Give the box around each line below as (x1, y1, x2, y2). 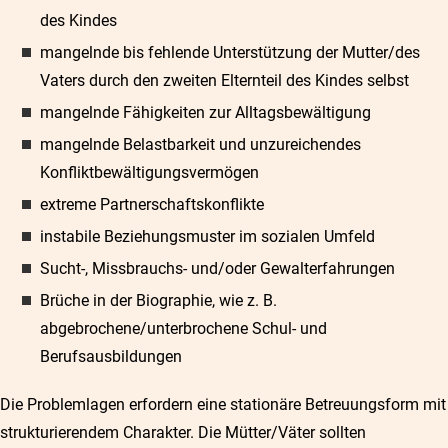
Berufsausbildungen (40, 347, 186, 366)
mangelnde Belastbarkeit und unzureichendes (40, 135, 361, 154)
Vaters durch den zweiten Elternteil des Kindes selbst (40, 71, 413, 90)
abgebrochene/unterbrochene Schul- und (40, 319, 327, 338)
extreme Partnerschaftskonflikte (40, 195, 268, 214)
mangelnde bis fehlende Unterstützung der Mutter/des (40, 43, 420, 62)
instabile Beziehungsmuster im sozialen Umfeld (40, 227, 379, 246)
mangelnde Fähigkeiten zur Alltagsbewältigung (40, 103, 375, 122)
